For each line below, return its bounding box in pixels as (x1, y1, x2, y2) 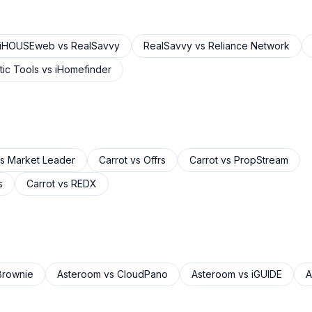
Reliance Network (208, 40, 290, 52)
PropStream (234, 154, 288, 166)
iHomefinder (55, 63, 111, 75)
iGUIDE (251, 268, 282, 280)
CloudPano (117, 268, 168, 280)
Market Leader (8, 154, 75, 166)
